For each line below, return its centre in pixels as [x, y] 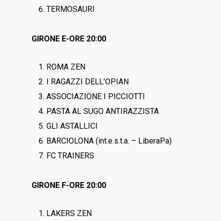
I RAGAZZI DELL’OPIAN [88, 82]
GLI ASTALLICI [72, 126]
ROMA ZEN [66, 67]
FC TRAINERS [71, 156]
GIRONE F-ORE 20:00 [69, 185]
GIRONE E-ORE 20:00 [69, 39]
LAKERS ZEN [69, 213]
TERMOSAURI [71, 9]
